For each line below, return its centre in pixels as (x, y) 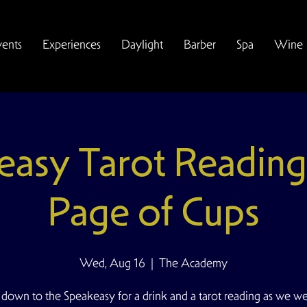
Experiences (72, 44)
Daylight (142, 44)
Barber (200, 44)
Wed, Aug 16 (112, 263)
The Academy (193, 263)
